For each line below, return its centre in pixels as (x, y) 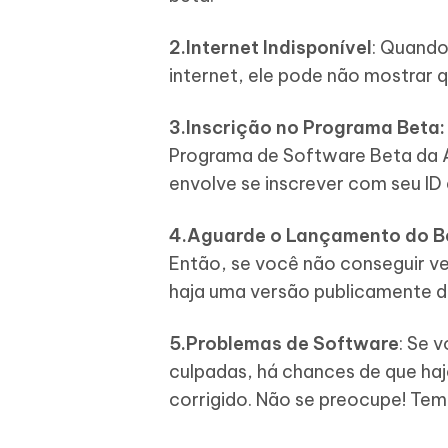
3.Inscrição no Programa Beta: (307, 127)
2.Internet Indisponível (270, 47)
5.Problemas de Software (284, 343)
